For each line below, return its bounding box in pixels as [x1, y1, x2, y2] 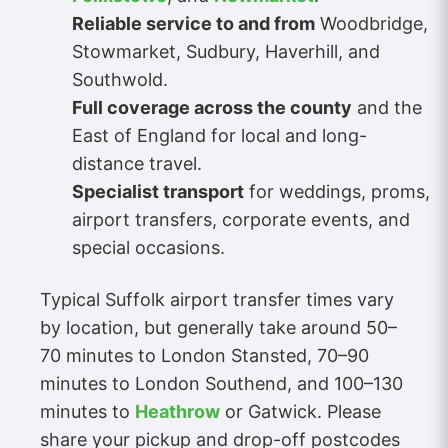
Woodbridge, [315, 12, 428, 34]
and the [352, 96, 422, 118]
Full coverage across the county [72, 96, 352, 118]
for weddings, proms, [244, 180, 430, 202]
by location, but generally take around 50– [40, 316, 397, 338]
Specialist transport [72, 180, 244, 202]
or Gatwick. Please [220, 400, 381, 422]
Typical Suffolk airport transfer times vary [40, 288, 394, 310]
